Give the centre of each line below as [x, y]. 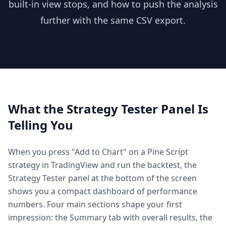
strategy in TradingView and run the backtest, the [102, 165]
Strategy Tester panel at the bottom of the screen [102, 178]
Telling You [41, 125]
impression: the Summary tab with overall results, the [110, 217]
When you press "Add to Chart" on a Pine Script [98, 152]
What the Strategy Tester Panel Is [108, 109]
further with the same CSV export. [113, 20]
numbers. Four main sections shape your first [95, 204]
